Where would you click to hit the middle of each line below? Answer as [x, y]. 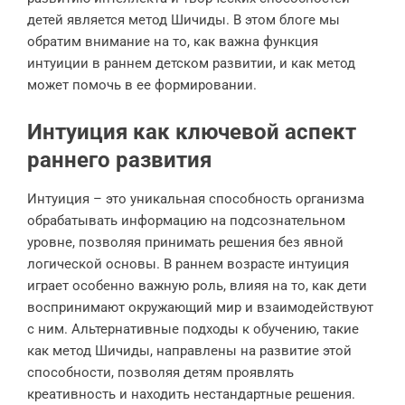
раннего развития [119, 160]
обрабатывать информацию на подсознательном [186, 221]
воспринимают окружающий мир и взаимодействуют [200, 307]
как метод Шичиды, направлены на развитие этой [189, 351]
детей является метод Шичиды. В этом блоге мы [184, 20]
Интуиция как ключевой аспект [192, 132]
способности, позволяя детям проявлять [160, 372]
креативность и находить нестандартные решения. [191, 394]
